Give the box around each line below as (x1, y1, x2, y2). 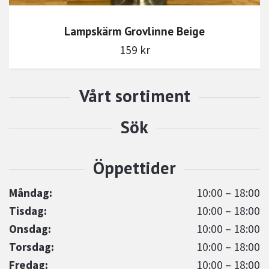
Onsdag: (9, 221, 51, 236)
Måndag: (9, 185, 52, 200)
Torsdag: (9, 239, 54, 254)
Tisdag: (9, 203, 47, 218)
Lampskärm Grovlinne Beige (64, 23, 205, 38)
